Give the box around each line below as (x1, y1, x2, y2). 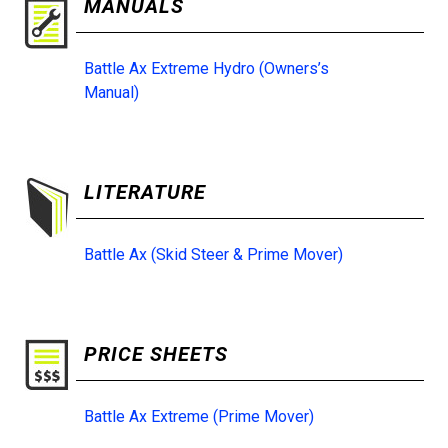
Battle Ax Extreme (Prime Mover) (84, 407, 314, 427)
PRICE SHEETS (84, 342, 228, 367)
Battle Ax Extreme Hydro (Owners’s (84, 59, 329, 79)
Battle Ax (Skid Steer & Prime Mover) (84, 245, 343, 265)
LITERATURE (84, 180, 206, 205)
